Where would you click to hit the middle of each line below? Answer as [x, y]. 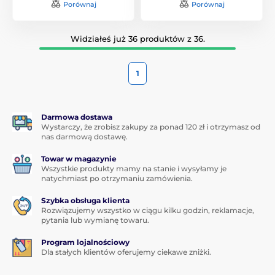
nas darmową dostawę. [84, 136]
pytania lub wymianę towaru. [95, 220]
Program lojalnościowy [85, 242]
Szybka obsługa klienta [85, 200]
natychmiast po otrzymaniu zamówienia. [117, 178]
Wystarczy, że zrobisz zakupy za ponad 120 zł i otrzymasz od [151, 126]
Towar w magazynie [79, 158]
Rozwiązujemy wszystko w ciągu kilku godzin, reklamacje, [148, 210]
